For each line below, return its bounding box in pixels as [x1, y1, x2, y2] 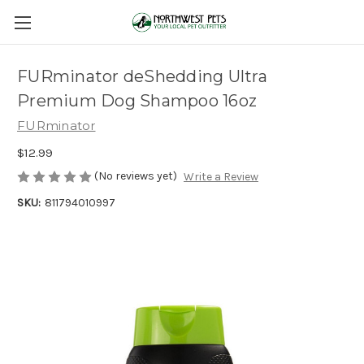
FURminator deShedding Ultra [17, 67, 267, 87]
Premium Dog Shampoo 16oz [17, 91, 257, 111]
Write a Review [183, 170, 258, 184]
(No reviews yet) [94, 168, 177, 183]
